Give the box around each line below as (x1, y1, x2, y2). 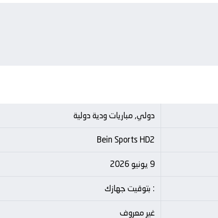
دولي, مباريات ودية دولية (73, 109, 155, 122)
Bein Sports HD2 (97, 133, 155, 146)
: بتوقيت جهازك (105, 182, 155, 195)
